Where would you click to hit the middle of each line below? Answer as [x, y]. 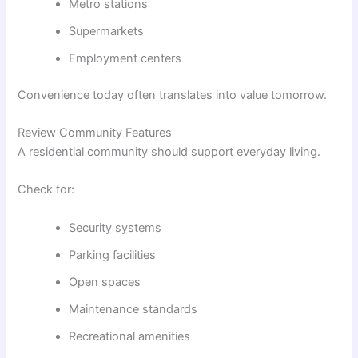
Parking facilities [113, 255]
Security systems [115, 227]
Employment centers [125, 58]
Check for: [46, 190]
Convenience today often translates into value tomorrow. [173, 95]
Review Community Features [95, 133]
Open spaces [105, 282]
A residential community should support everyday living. [169, 152]
